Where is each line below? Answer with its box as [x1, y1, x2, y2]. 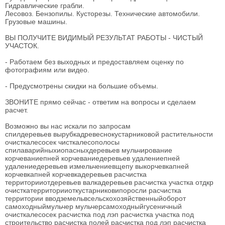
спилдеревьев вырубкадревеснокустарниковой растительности [5, 130, 213, 138]
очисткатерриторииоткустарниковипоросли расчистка [5, 186, 181, 194]
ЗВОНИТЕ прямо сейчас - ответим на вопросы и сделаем [5, 98, 196, 106]
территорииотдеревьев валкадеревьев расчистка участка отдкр [5, 178, 213, 186]
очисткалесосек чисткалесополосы [5, 138, 120, 146]
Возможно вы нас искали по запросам [5, 122, 131, 130]
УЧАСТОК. [5, 42, 39, 50]
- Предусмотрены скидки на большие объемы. [5, 82, 158, 90]
